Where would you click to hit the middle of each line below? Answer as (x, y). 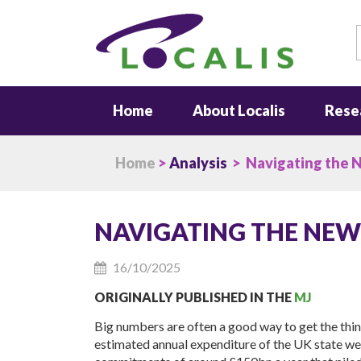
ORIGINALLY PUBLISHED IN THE (194, 297)
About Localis (239, 110)
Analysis (198, 163)
